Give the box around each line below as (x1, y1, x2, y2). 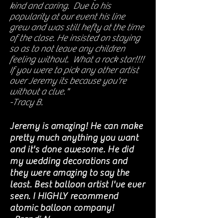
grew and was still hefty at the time (9, 22, 144, 33)
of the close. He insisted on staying (9, 33, 140, 43)
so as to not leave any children (9, 43, 125, 54)
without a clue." (9, 86, 69, 97)
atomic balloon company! (10, 202, 114, 213)
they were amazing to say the (10, 167, 129, 178)
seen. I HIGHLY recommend (10, 191, 118, 201)
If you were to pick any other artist (9, 65, 138, 75)
